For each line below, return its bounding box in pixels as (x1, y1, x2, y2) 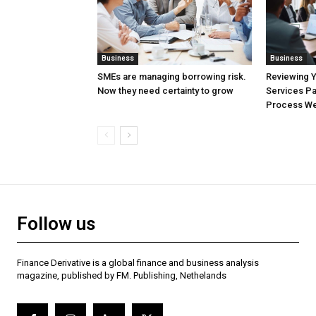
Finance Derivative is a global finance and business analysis (17, 257, 259, 269)
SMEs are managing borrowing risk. (97, 71, 246, 83)
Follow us (17, 213, 95, 235)
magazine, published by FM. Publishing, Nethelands (17, 270, 226, 281)
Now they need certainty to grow (97, 85, 233, 97)
